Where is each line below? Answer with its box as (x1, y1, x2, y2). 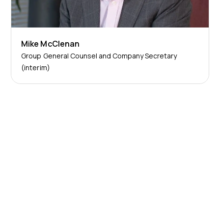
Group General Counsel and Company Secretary (21, 51, 177, 60)
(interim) (21, 62, 50, 72)
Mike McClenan (21, 38, 80, 49)
